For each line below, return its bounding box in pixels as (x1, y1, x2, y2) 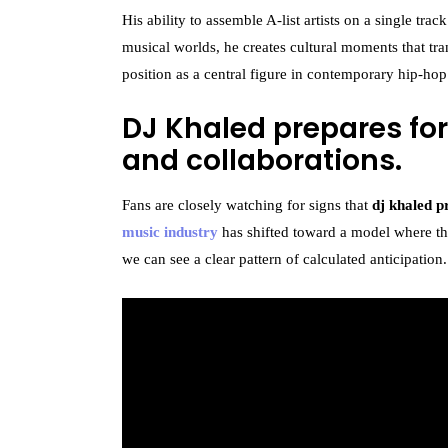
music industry (122, 224, 218, 240)
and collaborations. (122, 141, 402, 180)
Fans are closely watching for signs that (122, 197, 372, 213)
